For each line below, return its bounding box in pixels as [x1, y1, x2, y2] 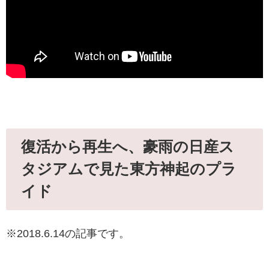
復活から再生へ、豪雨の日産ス [21, 139, 235, 155]
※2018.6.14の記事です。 [6, 228, 130, 239]
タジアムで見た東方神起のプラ [21, 161, 237, 177]
